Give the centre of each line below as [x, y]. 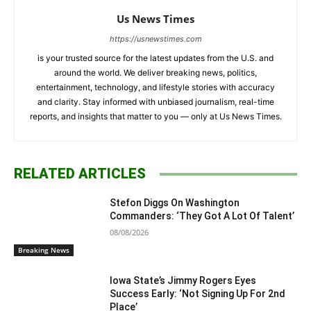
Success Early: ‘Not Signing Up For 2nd [198, 293]
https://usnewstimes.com [155, 39]
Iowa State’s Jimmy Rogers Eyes [183, 280]
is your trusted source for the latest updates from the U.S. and [155, 58]
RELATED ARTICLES [80, 174]
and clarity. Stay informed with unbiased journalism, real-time [155, 102]
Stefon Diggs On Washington [175, 203]
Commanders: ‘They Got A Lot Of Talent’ [202, 216]
